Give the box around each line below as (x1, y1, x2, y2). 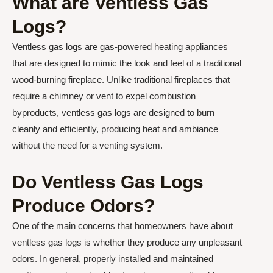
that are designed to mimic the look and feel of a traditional (12, 58, 241, 69)
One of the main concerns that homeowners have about (12, 220, 233, 231)
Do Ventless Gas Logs (12, 171, 204, 192)
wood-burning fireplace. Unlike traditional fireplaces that (12, 74, 230, 85)
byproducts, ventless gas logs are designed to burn (12, 107, 214, 118)
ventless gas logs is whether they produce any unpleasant (12, 236, 242, 247)
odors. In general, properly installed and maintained (12, 253, 213, 264)
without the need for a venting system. (12, 140, 163, 151)
